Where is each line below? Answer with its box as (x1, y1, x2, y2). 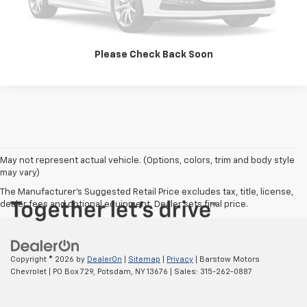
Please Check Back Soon (94, 50, 213, 60)
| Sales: (168, 267, 200, 275)
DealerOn (87, 255, 122, 263)
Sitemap (128, 255, 160, 263)
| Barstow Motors (193, 255, 260, 263)
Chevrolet (10, 267, 47, 275)
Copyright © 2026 (10, 255, 76, 263)
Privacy (167, 255, 193, 263)
